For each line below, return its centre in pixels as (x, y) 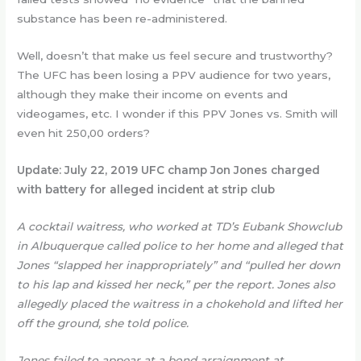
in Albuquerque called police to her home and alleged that (180, 245)
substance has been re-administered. (122, 19)
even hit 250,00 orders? (84, 133)
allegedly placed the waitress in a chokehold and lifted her (180, 303)
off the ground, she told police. (103, 323)
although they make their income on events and (153, 95)
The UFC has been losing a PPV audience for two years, (174, 75)
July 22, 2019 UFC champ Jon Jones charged (193, 170)
